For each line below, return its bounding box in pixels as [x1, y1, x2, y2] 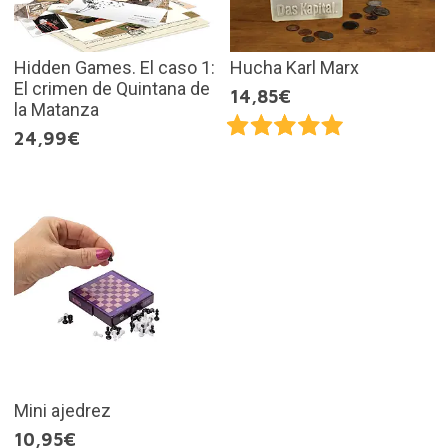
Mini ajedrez [13, 399, 111, 421]
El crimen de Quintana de [13, 78, 210, 100]
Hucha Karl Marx [230, 57, 359, 79]
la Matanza [13, 99, 99, 121]
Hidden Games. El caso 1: [13, 57, 215, 79]
